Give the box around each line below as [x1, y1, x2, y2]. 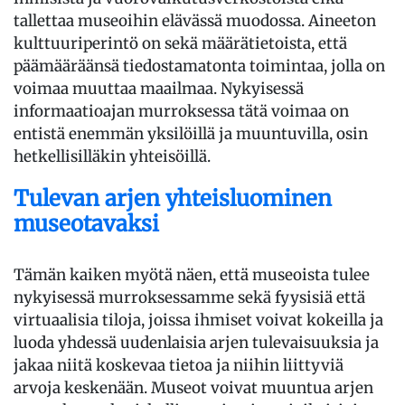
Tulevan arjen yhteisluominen [14, 184, 332, 212]
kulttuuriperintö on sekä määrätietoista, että [14, 33, 347, 53]
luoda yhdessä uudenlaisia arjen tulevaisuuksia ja [14, 332, 379, 353]
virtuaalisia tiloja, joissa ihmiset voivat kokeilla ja [14, 309, 383, 330]
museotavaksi [14, 209, 159, 238]
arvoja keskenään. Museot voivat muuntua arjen [14, 377, 373, 398]
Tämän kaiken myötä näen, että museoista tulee [14, 264, 370, 285]
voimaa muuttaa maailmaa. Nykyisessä [14, 78, 304, 99]
